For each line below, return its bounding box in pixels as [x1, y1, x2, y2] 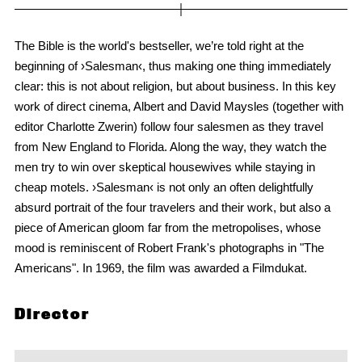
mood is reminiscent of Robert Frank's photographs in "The [14, 241, 324, 255]
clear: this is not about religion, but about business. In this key [14, 79, 336, 94]
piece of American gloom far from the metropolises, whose [14, 221, 321, 235]
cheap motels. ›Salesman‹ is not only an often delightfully [14, 180, 314, 195]
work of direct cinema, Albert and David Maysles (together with [14, 99, 343, 114]
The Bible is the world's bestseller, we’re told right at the [14, 39, 304, 53]
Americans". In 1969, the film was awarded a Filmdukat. [14, 261, 307, 276]
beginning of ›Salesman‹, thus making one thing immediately [14, 59, 331, 74]
